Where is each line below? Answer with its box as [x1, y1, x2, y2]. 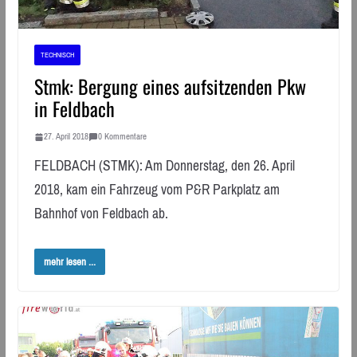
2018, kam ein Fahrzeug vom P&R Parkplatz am [33, 177, 280, 203]
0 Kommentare [97, 128, 147, 145]
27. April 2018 [43, 128, 88, 145]
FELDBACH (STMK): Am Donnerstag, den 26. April [33, 153, 295, 179]
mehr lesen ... [43, 252, 96, 271]
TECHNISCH [40, 48, 74, 62]
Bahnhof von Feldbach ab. [33, 201, 168, 227]
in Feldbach [33, 94, 115, 124]
